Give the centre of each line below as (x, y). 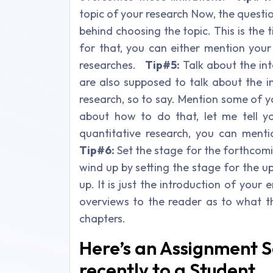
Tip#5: (162, 65)
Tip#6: (97, 150)
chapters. (102, 218)
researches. (112, 65)
